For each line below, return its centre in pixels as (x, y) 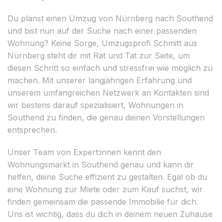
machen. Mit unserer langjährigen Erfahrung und (100, 80)
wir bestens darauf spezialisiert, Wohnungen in (95, 105)
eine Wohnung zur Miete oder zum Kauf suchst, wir (105, 189)
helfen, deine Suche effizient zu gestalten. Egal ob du (107, 177)
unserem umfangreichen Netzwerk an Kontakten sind (108, 92)
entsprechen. (32, 130)
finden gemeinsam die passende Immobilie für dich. (103, 201)
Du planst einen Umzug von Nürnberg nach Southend (110, 18)
